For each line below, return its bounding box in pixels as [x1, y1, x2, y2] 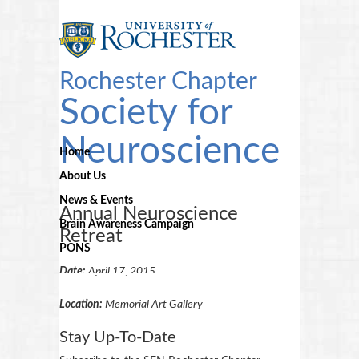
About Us [59, 171, 106, 182]
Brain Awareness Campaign [59, 219, 194, 230]
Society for [59, 95, 232, 131]
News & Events [59, 195, 133, 206]
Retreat [59, 227, 123, 246]
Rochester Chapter [59, 70, 257, 94]
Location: [59, 299, 105, 310]
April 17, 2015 [88, 266, 155, 277]
